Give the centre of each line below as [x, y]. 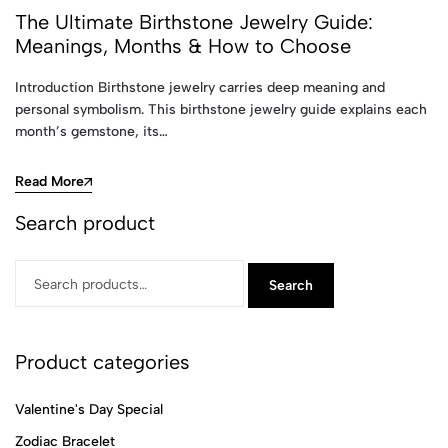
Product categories [102, 361]
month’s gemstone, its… [91, 131]
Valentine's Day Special [89, 409]
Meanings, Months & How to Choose [183, 46]
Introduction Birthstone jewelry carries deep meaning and [200, 87]
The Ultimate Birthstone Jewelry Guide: [194, 22]
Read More [49, 181]
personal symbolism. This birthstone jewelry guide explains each [221, 109]
